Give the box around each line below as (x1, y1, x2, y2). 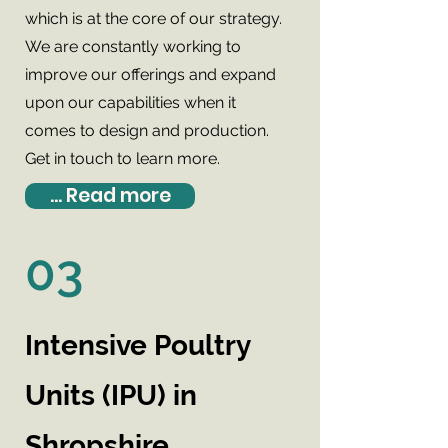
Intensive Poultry (25, 329, 250, 362)
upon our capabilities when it (25, 93, 236, 112)
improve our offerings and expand (25, 65, 276, 84)
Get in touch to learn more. (25, 149, 220, 168)
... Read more (49, 182, 171, 209)
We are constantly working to (25, 37, 241, 56)
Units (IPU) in (25, 379, 197, 412)
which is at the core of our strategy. (25, 9, 282, 28)
